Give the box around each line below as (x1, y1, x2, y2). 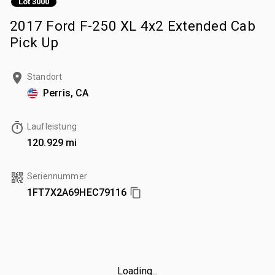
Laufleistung (27, 121, 77, 131)
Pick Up (10, 34, 58, 50)
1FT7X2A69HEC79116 (27, 186, 127, 198)
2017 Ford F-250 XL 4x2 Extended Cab (10, 17, 255, 34)
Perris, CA (43, 87, 89, 99)
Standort (27, 71, 63, 82)
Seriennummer (27, 171, 87, 181)
